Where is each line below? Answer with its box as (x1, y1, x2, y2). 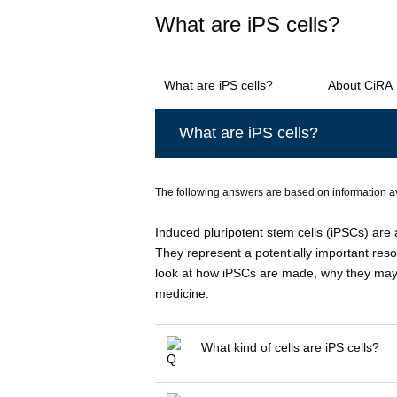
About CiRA (328, 78, 393, 93)
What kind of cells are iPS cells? (201, 339, 380, 354)
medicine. (154, 285, 209, 300)
